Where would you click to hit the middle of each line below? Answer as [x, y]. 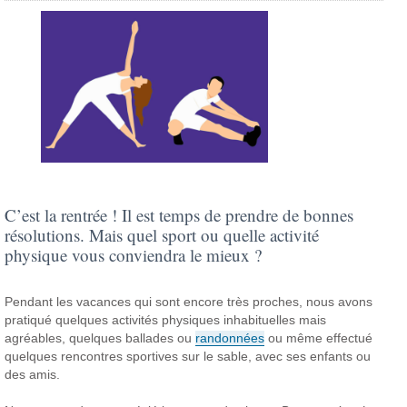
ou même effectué [319, 338]
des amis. [33, 374]
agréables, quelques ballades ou [100, 338]
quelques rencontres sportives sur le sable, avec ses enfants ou [188, 356]
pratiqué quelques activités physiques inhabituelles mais [166, 319]
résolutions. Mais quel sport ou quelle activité [162, 234]
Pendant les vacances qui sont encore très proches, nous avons [189, 301]
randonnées [230, 338]
